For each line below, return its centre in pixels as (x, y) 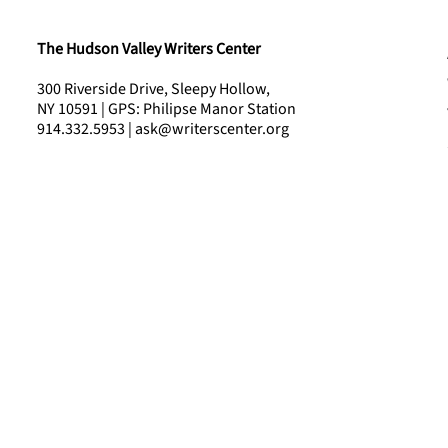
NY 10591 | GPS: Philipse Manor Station (167, 109)
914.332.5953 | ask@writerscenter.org (162, 129)
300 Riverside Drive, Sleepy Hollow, (153, 89)
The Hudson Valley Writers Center (148, 49)
